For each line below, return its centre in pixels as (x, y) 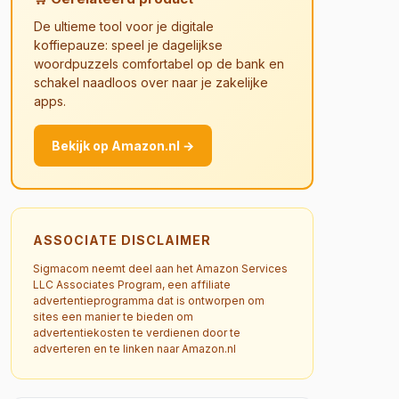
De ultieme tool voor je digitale (124, 26)
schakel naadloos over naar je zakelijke (151, 82)
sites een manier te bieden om (113, 317)
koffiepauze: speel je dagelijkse (128, 45)
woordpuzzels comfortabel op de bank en (159, 64)
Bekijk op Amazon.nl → (123, 146)
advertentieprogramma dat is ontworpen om (149, 301)
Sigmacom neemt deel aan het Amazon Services (160, 269)
